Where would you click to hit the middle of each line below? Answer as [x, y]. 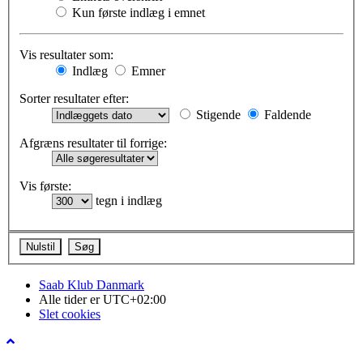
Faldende [286, 115]
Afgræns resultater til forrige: [93, 143]
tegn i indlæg [127, 201]
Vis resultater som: [66, 55]
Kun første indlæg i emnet [137, 13]
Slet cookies [70, 314]
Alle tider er [71, 299]
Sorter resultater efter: [74, 99]
